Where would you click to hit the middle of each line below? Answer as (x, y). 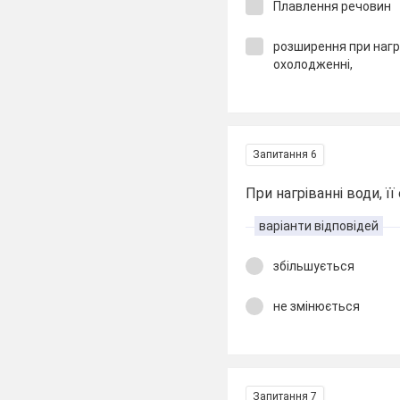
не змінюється (317, 306)
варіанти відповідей (319, 226)
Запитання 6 (285, 154)
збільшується (314, 266)
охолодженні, (313, 64)
